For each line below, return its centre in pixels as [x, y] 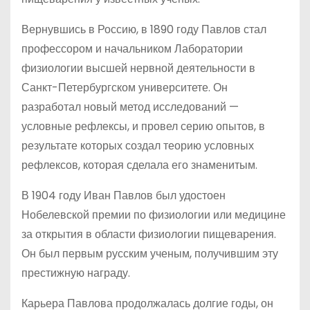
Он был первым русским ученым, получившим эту [150, 254]
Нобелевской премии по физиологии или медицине [154, 215]
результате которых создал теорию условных [138, 146]
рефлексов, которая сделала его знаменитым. [139, 165]
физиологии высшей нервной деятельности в [138, 68]
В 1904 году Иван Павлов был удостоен [124, 195]
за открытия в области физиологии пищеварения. [149, 234]
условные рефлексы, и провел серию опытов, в [143, 126]
